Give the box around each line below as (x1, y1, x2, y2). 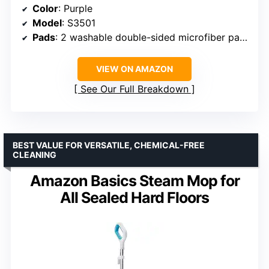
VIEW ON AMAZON (96, 64, 173, 74)
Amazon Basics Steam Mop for (29, 172, 240, 190)
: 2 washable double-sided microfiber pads (55, 31, 240, 44)
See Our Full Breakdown (80, 83, 189, 95)
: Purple (58, 2, 92, 15)
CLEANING (13, 150, 56, 160)
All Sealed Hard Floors (60, 189, 209, 207)
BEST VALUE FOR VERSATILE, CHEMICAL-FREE (13, 140, 205, 151)
